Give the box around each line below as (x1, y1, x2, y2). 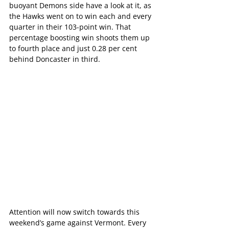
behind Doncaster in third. (9, 54, 100, 64)
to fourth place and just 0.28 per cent (9, 43, 139, 54)
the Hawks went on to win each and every (9, 11, 153, 21)
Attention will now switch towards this (9, 207, 142, 217)
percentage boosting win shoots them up (9, 33, 152, 43)
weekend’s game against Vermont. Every (9, 218, 148, 228)
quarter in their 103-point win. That (9, 22, 133, 32)
